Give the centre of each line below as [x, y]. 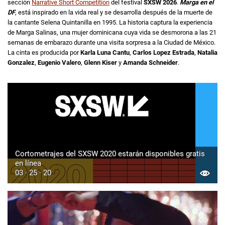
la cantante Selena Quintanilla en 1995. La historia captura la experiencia [110, 23]
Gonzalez [21, 63]
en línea [28, 163]
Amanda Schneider [150, 63]
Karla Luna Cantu [105, 53]
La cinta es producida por [44, 53]
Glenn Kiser [100, 63]
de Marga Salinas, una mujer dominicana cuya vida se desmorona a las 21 [112, 33]
